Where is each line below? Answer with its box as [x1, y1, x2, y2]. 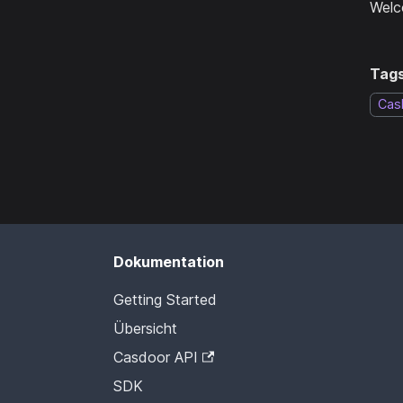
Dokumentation [113, 253, 224, 271]
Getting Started [113, 291, 217, 309]
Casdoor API [113, 348, 198, 366]
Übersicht [113, 319, 177, 337]
